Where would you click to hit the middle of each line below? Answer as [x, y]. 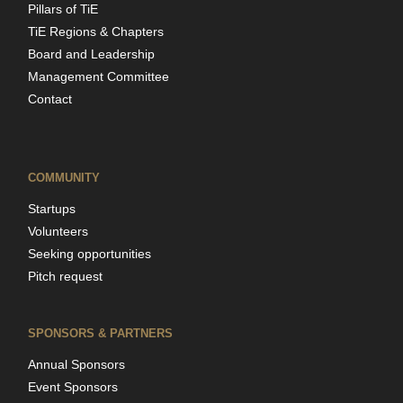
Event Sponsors [72, 386]
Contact [49, 99]
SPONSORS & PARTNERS [100, 333]
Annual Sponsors [76, 364]
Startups [51, 208]
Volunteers [58, 231]
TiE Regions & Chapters [95, 31]
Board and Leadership [91, 54]
